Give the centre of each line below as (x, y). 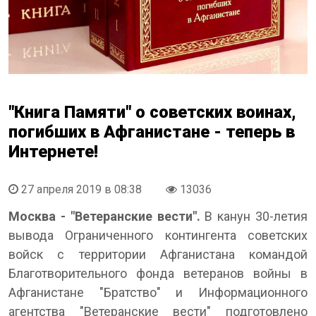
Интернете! (53, 151)
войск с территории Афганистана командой (158, 254)
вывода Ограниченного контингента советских (158, 235)
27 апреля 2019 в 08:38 (81, 189)
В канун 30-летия (254, 216)
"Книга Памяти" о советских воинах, (152, 112)
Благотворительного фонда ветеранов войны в (158, 273)
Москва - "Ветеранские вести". (104, 216)
